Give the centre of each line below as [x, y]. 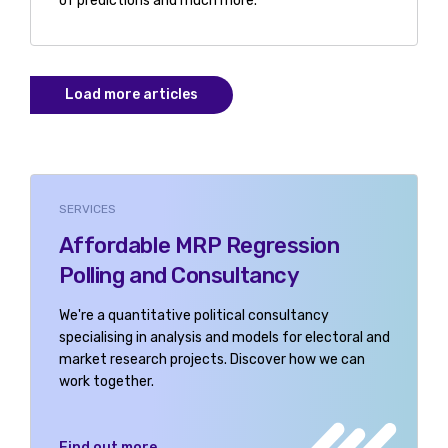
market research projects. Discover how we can [211, 359]
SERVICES [87, 208]
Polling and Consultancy [179, 275]
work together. [106, 381]
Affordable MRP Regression [199, 245]
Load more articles [131, 94]
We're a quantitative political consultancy [193, 315]
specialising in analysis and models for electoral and [224, 337]
